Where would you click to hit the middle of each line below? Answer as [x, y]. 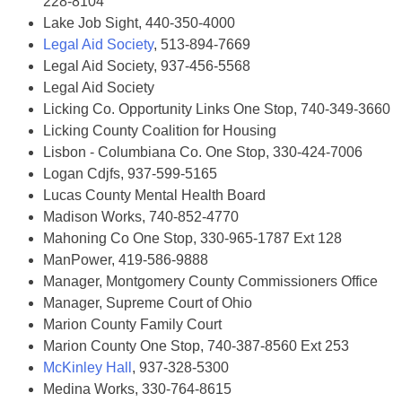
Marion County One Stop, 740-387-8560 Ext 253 [196, 346]
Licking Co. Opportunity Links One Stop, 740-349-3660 [217, 109]
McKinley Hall [87, 367]
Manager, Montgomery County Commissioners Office [210, 281]
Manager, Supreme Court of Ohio [148, 303]
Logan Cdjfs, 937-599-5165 [130, 174]
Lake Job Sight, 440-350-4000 [139, 23]
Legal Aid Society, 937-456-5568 [147, 66]
